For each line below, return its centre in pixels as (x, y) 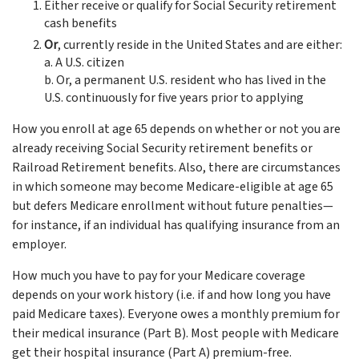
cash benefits (81, 23)
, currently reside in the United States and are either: (200, 45)
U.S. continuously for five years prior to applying (174, 98)
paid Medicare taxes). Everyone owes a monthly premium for (176, 314)
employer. (39, 244)
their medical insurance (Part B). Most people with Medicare (175, 333)
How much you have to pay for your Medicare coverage (159, 276)
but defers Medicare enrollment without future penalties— (173, 206)
